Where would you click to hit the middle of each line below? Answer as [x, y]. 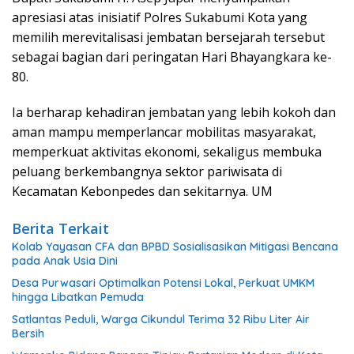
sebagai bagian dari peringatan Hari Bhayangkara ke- [172, 57]
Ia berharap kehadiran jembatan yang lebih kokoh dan [174, 113]
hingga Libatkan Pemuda [78, 298]
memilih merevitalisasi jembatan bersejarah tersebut [168, 38]
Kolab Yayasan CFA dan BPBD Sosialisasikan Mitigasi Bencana [175, 247]
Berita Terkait [60, 229]
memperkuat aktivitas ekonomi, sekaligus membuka [167, 152]
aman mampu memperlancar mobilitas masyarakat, [164, 132]
